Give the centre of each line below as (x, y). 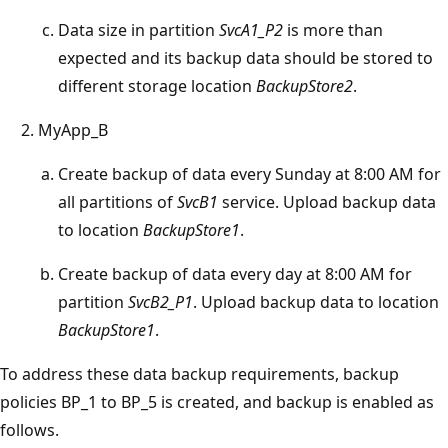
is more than (333, 29)
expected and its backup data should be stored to (245, 57)
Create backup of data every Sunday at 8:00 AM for (249, 173)
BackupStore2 (304, 85)
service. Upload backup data (327, 201)
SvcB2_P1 (160, 301)
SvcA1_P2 (251, 29)
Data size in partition (138, 29)
